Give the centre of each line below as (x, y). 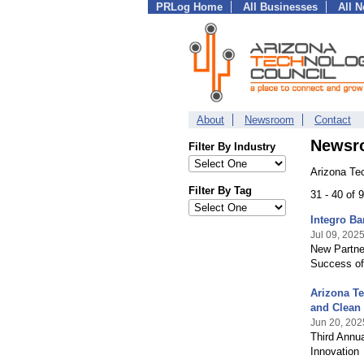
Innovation (335, 351)
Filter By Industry (232, 147)
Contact (333, 120)
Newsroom (269, 120)
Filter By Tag (220, 191)
